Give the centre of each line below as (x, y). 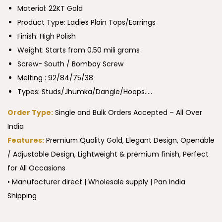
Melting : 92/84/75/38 (55, 78)
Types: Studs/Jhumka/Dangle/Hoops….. (85, 92)
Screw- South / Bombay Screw (70, 64)
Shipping (22, 196)
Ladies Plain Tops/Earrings (111, 23)
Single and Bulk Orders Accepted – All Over (128, 113)
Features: (26, 140)
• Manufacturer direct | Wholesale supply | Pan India (96, 182)
